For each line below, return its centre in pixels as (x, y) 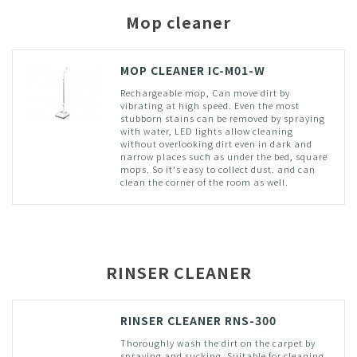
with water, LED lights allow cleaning (206, 130)
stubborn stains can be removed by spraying (222, 118)
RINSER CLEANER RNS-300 (198, 320)
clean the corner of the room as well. (204, 181)
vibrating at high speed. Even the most (210, 105)
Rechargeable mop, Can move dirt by (205, 92)
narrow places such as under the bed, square (224, 156)
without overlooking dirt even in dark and (216, 143)
